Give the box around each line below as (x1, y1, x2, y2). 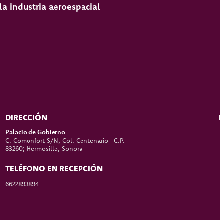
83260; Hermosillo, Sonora (5, 144, 85, 153)
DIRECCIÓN (5, 112, 48, 123)
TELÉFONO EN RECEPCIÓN (5, 164, 103, 174)
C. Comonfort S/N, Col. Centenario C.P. (5, 137, 125, 145)
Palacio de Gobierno (5, 128, 66, 136)
